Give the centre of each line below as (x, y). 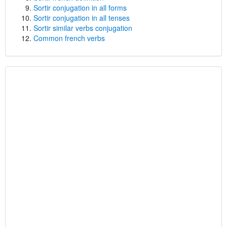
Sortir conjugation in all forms (80, 8)
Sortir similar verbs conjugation (83, 28)
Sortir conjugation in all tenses (82, 18)
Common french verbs (69, 38)
